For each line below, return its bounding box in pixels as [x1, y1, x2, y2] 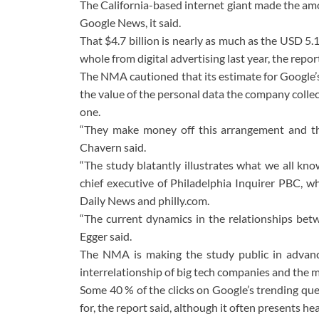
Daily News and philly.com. [80, 194, 209, 208]
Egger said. [80, 229, 132, 244]
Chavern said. [80, 140, 146, 155]
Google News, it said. [80, 16, 181, 30]
